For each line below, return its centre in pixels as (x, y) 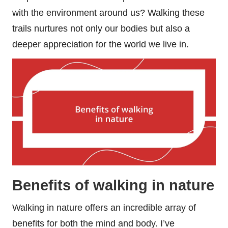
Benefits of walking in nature (113, 186)
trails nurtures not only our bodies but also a (101, 29)
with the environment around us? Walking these (108, 13)
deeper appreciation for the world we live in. (101, 45)
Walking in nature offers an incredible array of (104, 208)
